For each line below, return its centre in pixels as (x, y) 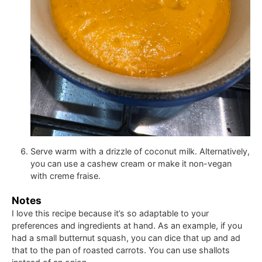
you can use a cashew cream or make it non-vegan (131, 163)
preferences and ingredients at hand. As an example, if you (127, 225)
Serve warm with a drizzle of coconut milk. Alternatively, (140, 151)
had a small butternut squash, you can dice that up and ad (126, 237)
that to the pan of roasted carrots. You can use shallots (121, 250)
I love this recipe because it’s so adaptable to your (110, 213)
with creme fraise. (65, 175)
